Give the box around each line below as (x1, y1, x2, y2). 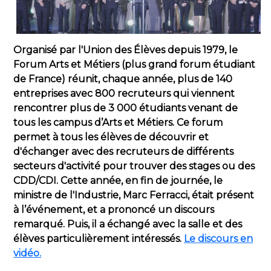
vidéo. (13, 247, 41, 259)
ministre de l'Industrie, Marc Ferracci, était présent (13, 189, 254, 201)
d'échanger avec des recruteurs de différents (13, 145, 233, 157)
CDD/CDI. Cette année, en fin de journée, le (13, 174, 223, 186)
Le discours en (184, 232, 253, 244)
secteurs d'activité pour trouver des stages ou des (13, 160, 255, 172)
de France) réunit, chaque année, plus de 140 (13, 73, 232, 85)
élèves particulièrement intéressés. (13, 232, 184, 244)
